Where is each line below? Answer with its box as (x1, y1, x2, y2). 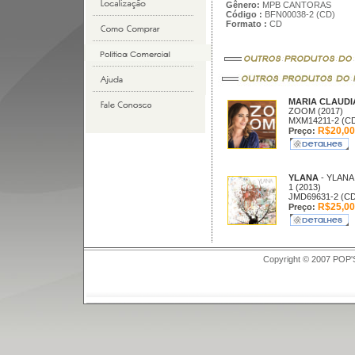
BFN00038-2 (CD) (261, 10, 335, 19)
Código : (225, 10, 262, 19)
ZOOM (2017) (288, 106, 343, 116)
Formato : (225, 19, 267, 29)
